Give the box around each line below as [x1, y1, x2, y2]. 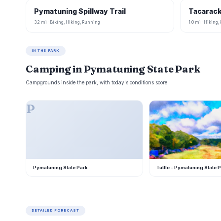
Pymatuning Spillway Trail [34, 7, 126, 16]
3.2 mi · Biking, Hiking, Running [34, 20, 100, 25]
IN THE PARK [32, 48, 60, 53]
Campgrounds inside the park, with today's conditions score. [26, 79, 169, 86]
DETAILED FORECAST [32, 208, 80, 213]
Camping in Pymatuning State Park [26, 63, 200, 75]
